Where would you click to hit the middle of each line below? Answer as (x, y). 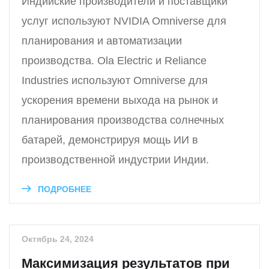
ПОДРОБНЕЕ (63, 189)
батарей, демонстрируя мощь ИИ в (110, 140)
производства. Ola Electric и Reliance (114, 61)
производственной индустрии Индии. (115, 160)
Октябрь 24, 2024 (58, 239)
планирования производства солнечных (123, 120)
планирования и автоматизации (102, 41)
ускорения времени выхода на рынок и (120, 101)
